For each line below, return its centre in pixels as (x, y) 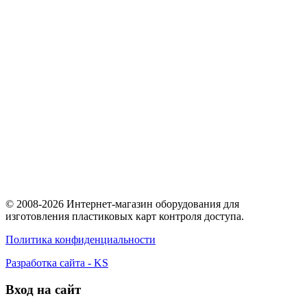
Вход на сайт (43, 289)
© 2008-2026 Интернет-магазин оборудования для (122, 204)
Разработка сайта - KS (57, 263)
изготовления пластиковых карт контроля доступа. (125, 217)
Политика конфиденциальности (81, 240)
